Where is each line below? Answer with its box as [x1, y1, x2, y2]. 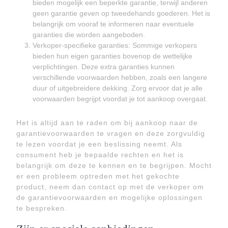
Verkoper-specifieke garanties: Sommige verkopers [33, 41, 197, 49]
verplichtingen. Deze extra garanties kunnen [33, 63, 175, 71]
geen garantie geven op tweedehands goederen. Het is [33, 9, 210, 17]
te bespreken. [16, 204, 67, 212]
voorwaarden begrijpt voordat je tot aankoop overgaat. [33, 95, 208, 103]
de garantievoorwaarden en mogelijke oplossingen [16, 193, 203, 202]
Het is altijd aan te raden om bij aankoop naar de [16, 119, 198, 127]
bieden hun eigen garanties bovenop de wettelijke [33, 52, 192, 60]
